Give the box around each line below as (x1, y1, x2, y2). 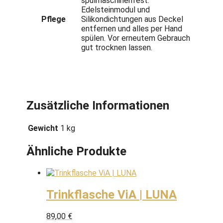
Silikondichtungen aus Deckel (81, 14, 183, 24)
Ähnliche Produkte (26, 144, 126, 159)
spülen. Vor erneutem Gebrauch (81, 33, 190, 43)
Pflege (41, 14, 66, 24)
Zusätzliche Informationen (26, 98, 169, 112)
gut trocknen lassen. (81, 42, 152, 52)
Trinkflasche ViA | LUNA (46, 188, 177, 202)
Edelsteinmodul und (81, 4, 150, 14)
